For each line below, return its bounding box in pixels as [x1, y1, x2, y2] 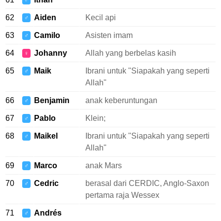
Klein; [85, 114, 106, 122]
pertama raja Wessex [85, 191, 159, 199]
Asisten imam [85, 31, 133, 39]
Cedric [34, 179, 59, 187]
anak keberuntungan [85, 96, 157, 105]
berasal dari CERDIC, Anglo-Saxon [85, 179, 209, 187]
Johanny [34, 49, 67, 57]
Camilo [34, 31, 60, 39]
